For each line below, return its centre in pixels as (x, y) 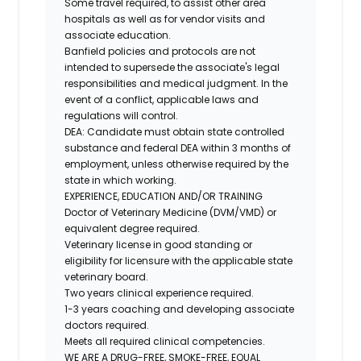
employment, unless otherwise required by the (177, 164)
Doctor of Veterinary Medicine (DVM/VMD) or (171, 212)
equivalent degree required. (133, 228)
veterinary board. (107, 276)
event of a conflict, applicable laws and (162, 99)
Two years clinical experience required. (160, 293)
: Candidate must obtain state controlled (184, 131)
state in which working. (121, 180)
